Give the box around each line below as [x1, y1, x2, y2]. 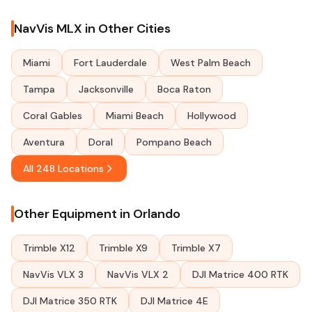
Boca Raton [157, 83, 211, 95]
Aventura [23, 136, 65, 148]
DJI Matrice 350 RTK [23, 295, 117, 307]
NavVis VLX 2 [107, 268, 169, 281]
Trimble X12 [23, 242, 75, 254]
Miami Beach [106, 109, 164, 122]
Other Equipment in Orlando [14, 205, 180, 222]
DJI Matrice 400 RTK [192, 268, 288, 281]
